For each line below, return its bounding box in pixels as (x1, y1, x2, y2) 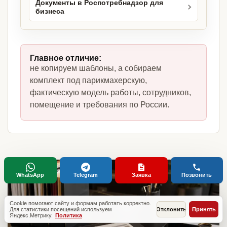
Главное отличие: (30, 54, 101, 63)
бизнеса (35, 8, 64, 16)
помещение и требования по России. (30, 100, 169, 109)
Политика (55, 212, 82, 218)
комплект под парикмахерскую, (30, 76, 147, 85)
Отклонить (156, 206, 186, 212)
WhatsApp (16, 172, 45, 178)
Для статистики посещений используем (10, 206, 112, 212)
